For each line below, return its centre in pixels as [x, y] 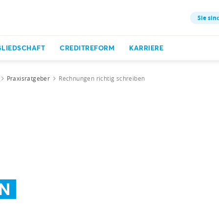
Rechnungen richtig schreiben [102, 78]
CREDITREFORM [87, 48]
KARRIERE [146, 48]
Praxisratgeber [28, 78]
